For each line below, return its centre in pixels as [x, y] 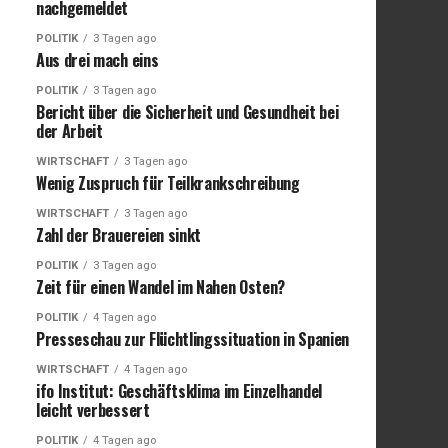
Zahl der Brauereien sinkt [118, 234]
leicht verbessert [93, 409]
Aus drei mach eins [97, 59]
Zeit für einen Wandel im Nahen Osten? [161, 286]
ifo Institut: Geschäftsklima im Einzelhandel [179, 390]
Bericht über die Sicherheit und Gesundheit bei [187, 111]
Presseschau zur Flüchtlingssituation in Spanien [192, 338]
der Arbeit [69, 130]
